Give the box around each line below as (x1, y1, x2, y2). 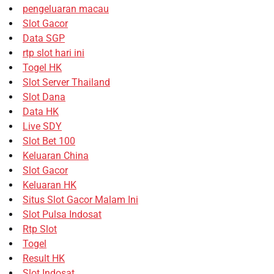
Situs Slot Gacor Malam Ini (23, 193, 138, 206)
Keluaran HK (23, 179, 76, 191)
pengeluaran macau (23, 2, 109, 15)
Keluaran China (23, 149, 89, 161)
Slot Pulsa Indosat (23, 208, 102, 220)
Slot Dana (23, 91, 65, 103)
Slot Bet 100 (23, 135, 75, 147)
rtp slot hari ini (23, 46, 84, 59)
